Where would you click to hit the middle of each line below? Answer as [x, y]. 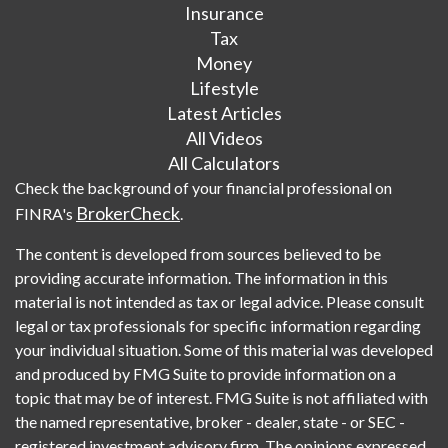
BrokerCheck [128, 212]
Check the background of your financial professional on [203, 187]
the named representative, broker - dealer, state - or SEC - [210, 421]
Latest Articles [224, 112]
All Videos [224, 137]
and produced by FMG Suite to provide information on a [205, 373]
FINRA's [45, 213]
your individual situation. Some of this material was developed [224, 349]
